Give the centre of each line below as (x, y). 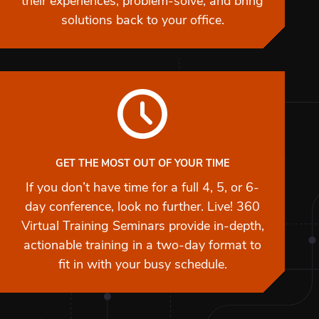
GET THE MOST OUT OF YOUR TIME (142, 164)
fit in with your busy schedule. (142, 266)
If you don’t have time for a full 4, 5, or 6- (142, 189)
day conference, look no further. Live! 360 (142, 208)
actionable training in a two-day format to (142, 246)
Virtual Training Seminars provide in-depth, (142, 227)
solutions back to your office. (142, 21)
